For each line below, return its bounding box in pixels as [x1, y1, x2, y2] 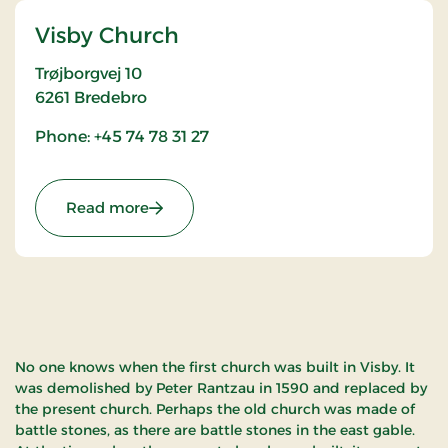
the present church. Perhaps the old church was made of [15, 400, 415, 418]
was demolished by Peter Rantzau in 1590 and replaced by [15, 379, 427, 397]
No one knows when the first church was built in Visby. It [15, 358, 415, 376]
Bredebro [74, 88, 147, 107]
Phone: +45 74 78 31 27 [35, 127, 209, 146]
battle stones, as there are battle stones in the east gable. [15, 421, 415, 439]
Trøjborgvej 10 [35, 64, 142, 83]
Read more [66, 198, 149, 217]
